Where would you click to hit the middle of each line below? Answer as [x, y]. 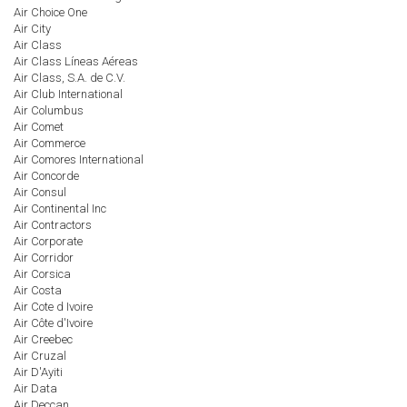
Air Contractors [53, 225]
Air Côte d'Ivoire [53, 323]
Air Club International [68, 94]
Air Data [35, 388]
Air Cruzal [40, 356]
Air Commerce [50, 143]
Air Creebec [43, 339]
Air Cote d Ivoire [53, 307]
